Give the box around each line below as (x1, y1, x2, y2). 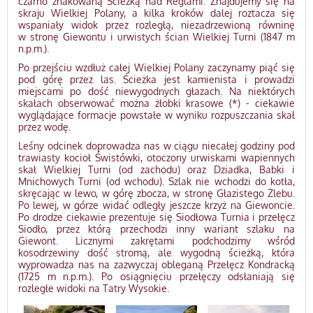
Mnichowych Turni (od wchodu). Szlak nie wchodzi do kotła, (18, 175, 295, 187)
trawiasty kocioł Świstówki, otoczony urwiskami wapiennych (18, 151, 295, 163)
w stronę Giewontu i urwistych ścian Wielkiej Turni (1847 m (18, 30, 295, 43)
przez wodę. (18, 120, 71, 133)
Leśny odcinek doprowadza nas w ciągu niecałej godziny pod (18, 139, 295, 152)
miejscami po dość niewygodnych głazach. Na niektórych (18, 85, 295, 97)
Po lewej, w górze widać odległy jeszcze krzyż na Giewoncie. (18, 198, 295, 211)
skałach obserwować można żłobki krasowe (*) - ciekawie (18, 96, 295, 109)
